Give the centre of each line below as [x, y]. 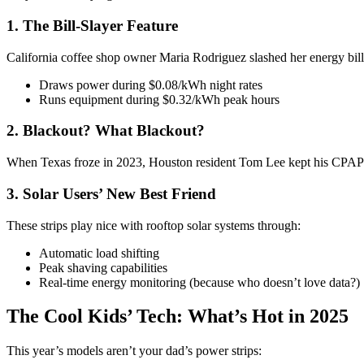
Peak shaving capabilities [103, 267]
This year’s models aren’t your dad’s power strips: [134, 351]
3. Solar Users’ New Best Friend [111, 193]
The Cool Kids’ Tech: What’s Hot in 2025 [178, 316]
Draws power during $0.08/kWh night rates [151, 84]
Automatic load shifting [99, 253]
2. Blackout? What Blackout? [106, 131]
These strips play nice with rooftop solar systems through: [154, 225]
